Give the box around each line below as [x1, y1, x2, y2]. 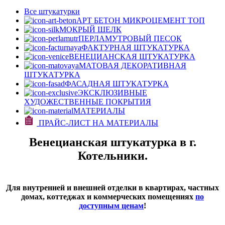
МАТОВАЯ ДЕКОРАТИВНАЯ [79, 61, 186, 70]
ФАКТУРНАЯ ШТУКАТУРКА [81, 43, 190, 52]
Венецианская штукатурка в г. [29, 136, 196, 149]
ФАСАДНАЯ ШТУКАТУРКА [65, 79, 169, 88]
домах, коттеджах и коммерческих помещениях [21, 192, 195, 201]
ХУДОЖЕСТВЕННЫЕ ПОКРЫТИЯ [24, 97, 151, 106]
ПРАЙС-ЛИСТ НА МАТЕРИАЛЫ [37, 119, 158, 127]
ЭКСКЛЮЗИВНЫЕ [78, 88, 147, 97]
